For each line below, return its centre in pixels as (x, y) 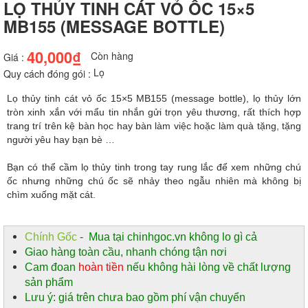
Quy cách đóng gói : (47, 74)
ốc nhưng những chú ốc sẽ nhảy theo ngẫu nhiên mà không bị (154, 181)
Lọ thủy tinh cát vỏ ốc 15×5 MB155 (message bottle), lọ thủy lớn (154, 99)
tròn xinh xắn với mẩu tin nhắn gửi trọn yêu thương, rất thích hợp (154, 112)
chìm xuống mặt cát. (51, 195)
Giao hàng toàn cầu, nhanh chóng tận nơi (126, 252)
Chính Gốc (51, 237)
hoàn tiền (101, 267)
